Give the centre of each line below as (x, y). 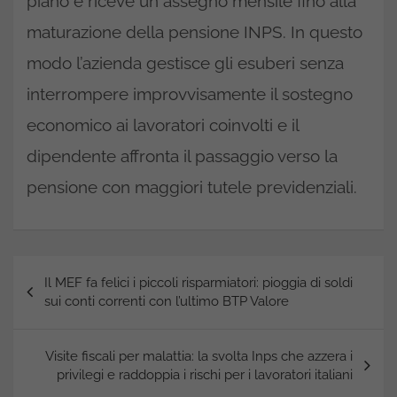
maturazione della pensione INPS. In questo (195, 32)
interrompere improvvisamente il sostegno (190, 94)
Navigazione (77, 269)
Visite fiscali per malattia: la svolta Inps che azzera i (199, 356)
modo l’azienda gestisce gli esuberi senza (185, 63)
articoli (48, 298)
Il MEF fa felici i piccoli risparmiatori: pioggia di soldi (198, 283)
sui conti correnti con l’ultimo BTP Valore (167, 301)
